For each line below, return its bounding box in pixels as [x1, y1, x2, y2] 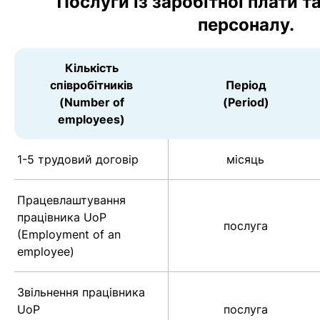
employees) [58, 112, 125, 127]
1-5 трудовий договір [17, 152, 139, 167]
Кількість [64, 61, 119, 76]
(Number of [59, 95, 124, 110]
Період [225, 78, 266, 93]
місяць [226, 152, 264, 167]
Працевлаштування [17, 193, 126, 208]
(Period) [222, 95, 269, 110]
